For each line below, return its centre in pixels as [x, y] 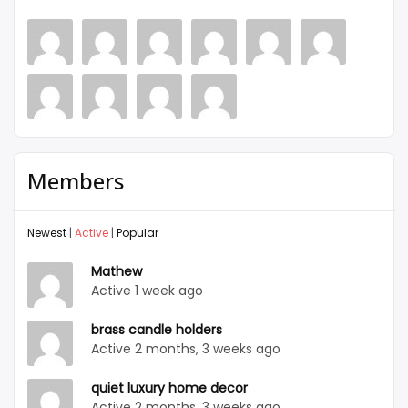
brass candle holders [157, 330]
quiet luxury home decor [169, 388]
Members [76, 181]
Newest [47, 233]
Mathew [117, 272]
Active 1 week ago [147, 291]
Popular [138, 233]
